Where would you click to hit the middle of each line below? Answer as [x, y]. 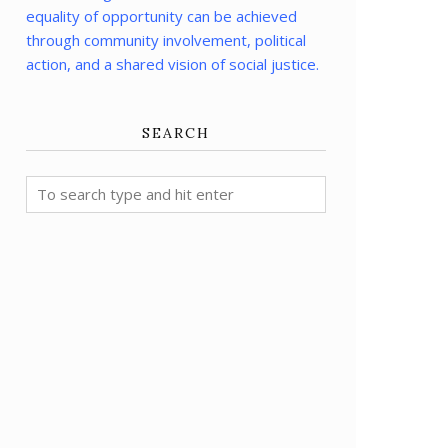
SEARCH [176, 132]
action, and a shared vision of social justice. [172, 63]
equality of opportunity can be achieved [161, 15]
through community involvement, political [166, 39]
